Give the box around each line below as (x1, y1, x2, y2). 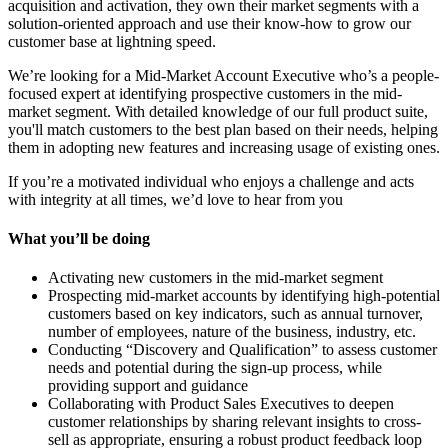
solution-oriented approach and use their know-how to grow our (8, 14, 411, 32)
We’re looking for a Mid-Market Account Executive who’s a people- (8, 66, 439, 84)
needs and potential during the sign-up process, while (48, 359, 382, 377)
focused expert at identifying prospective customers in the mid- (8, 84, 402, 102)
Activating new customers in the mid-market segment (48, 269, 383, 287)
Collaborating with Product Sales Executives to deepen (48, 395, 394, 413)
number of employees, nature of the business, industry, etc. (48, 323, 416, 341)
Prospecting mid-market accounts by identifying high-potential (48, 287, 440, 305)
